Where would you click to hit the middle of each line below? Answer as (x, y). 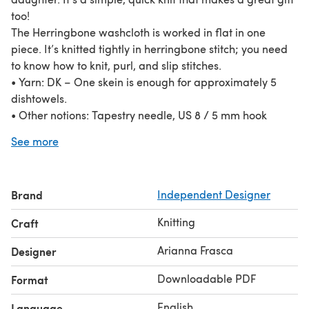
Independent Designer (214, 194)
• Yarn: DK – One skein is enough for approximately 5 (144, 81)
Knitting (176, 221)
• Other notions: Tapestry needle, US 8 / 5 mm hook (139, 114)
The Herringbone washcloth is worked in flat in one (138, 32)
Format (30, 279)
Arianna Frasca (195, 250)
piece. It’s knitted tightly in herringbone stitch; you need (149, 48)
